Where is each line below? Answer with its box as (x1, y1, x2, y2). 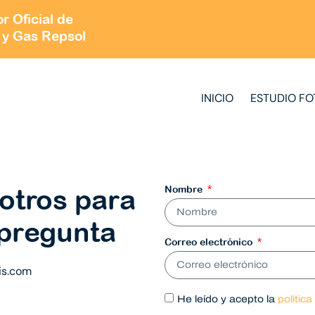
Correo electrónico (165, 236, 255, 247)
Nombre (165, 183, 205, 195)
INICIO (201, 90, 233, 105)
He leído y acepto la (177, 293, 278, 304)
